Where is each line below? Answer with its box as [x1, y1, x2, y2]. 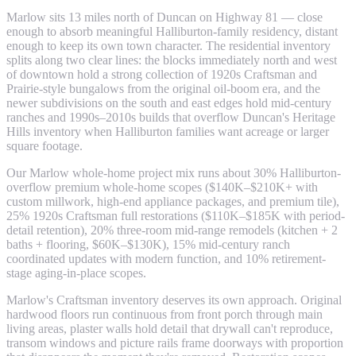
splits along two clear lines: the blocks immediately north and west [6, 52, 337, 67]
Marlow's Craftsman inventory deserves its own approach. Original [6, 292, 342, 307]
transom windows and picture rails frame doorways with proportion [6, 335, 343, 350]
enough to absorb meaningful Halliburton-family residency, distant [6, 24, 338, 38]
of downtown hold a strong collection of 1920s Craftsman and [6, 67, 317, 81]
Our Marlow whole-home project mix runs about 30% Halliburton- [6, 165, 341, 180]
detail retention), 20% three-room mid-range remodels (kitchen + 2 [6, 222, 338, 237]
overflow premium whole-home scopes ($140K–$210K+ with [6, 180, 318, 194]
